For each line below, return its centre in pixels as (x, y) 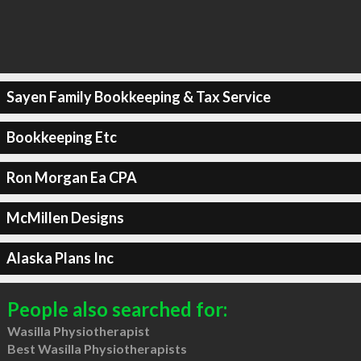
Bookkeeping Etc (61, 137)
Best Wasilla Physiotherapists (97, 348)
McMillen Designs (65, 218)
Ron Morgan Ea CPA (71, 177)
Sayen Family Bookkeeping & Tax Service (138, 97)
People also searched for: (117, 309)
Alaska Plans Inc (60, 258)
